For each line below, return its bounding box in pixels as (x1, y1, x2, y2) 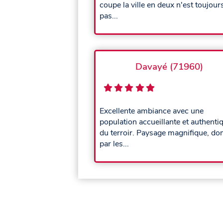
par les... (100, 138, 129, 150)
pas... (100, 10, 118, 21)
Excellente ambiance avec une (100, 106, 204, 117)
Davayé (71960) (135, 60, 203, 74)
